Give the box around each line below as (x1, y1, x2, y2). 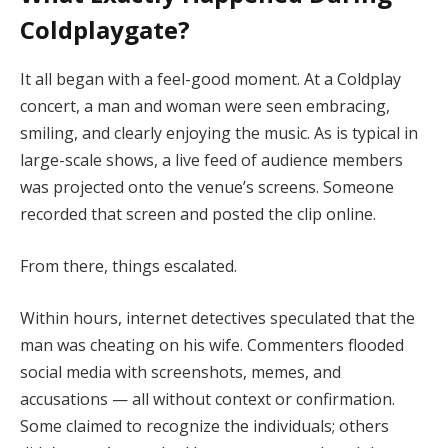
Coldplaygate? (20, 13, 190, 47)
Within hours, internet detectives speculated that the (20, 306, 415, 329)
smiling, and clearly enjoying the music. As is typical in (20, 122, 418, 145)
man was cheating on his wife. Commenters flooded (20, 333, 404, 356)
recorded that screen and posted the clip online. (20, 203, 376, 226)
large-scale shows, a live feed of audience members (20, 149, 403, 172)
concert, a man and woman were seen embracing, (20, 95, 390, 118)
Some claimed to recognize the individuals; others (20, 414, 389, 437)
